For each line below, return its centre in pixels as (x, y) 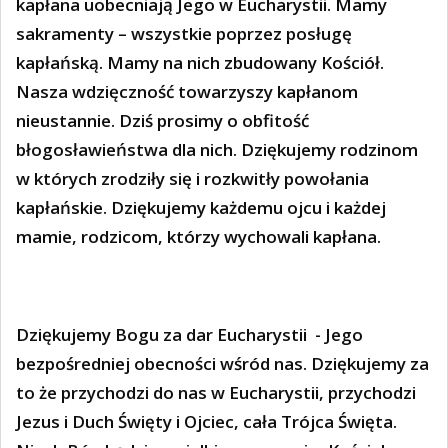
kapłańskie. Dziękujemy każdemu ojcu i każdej (201, 208)
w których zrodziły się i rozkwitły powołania (192, 179)
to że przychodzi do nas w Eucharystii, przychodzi (216, 392)
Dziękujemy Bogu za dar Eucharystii (163, 334)
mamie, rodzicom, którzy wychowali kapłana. (200, 237)
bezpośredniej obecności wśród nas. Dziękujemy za (222, 363)
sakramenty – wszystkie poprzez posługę (184, 34)
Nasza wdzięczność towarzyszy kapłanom (187, 92)
